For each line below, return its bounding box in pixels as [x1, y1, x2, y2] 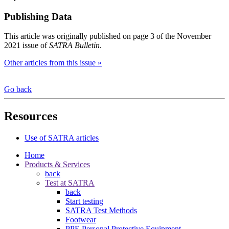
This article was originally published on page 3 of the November [4, 32, 211, 41]
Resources [4, 109, 57, 123]
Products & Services [25, 160, 90, 169]
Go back [4, 85, 32, 94]
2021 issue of [4, 41, 49, 50]
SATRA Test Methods [65, 206, 137, 215]
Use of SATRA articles [25, 133, 99, 143]
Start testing [65, 197, 103, 206]
